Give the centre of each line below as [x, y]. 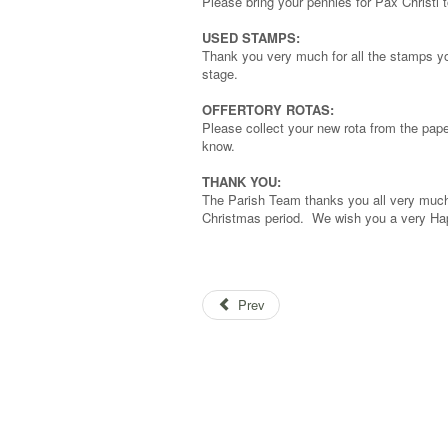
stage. [220, 73]
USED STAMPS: [251, 37]
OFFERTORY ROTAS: [268, 109]
